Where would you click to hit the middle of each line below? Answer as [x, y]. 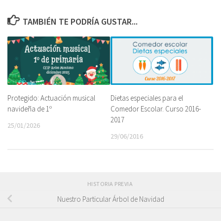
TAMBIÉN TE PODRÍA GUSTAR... [80, 21]
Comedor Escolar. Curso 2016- [156, 109]
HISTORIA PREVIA [110, 184]
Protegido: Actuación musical [51, 98]
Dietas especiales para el [147, 98]
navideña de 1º [30, 109]
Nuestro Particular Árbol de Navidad [110, 199]
